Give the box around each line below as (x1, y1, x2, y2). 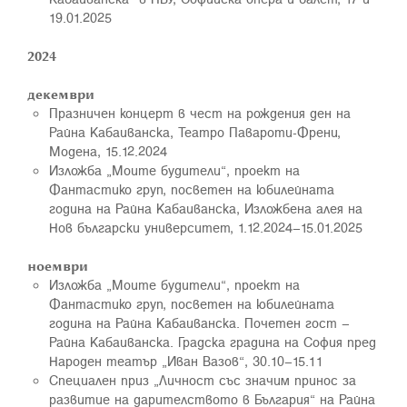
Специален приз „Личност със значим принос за (49, 370, 356, 390)
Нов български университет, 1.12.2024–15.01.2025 (49, 217, 362, 237)
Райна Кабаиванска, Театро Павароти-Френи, (49, 122, 341, 142)
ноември (27, 255, 88, 275)
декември (27, 84, 94, 104)
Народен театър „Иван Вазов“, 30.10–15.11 (49, 351, 323, 371)
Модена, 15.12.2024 (49, 141, 167, 161)
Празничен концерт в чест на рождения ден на (49, 103, 351, 123)
